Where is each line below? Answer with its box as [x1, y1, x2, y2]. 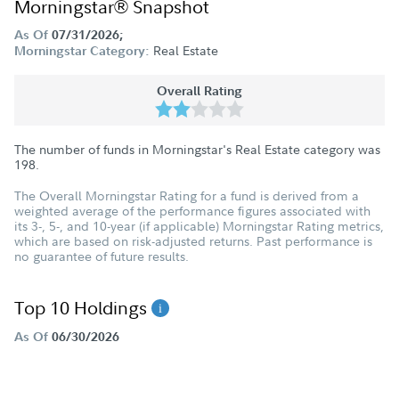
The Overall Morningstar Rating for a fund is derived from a [14, 187, 359, 204]
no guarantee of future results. [14, 248, 189, 265]
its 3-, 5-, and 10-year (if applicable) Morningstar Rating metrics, [14, 217, 384, 234]
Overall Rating [157, 83, 242, 99]
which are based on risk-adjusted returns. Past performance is [14, 232, 372, 249]
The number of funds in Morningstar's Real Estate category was [14, 141, 380, 158]
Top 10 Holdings [14, 296, 151, 320]
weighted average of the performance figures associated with [14, 202, 370, 219]
